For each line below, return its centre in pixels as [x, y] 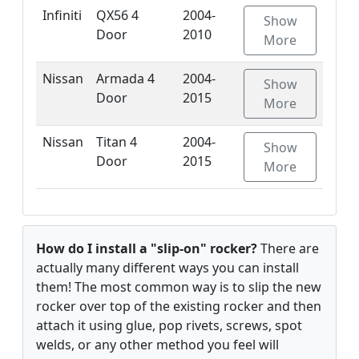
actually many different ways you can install [167, 267]
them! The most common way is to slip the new [179, 286]
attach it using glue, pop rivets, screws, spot [169, 325]
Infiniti [62, 15]
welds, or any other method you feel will [157, 344]
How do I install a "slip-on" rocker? [147, 248]
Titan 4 [117, 141]
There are [288, 248]
